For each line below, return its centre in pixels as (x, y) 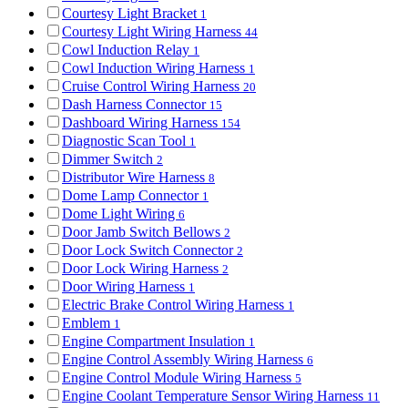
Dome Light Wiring (120, 214)
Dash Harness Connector (136, 105)
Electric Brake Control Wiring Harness (175, 305)
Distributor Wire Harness (135, 178)
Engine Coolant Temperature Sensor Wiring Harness (214, 396)
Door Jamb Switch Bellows (143, 232)
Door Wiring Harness (125, 287)
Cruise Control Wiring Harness (153, 87)
